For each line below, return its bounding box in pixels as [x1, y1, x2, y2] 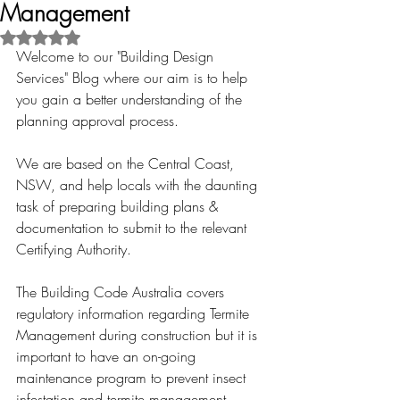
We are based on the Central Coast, [16, 154, 238, 173]
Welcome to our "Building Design [16, 46, 218, 66]
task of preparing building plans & [16, 196, 222, 216]
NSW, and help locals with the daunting [16, 175, 262, 195]
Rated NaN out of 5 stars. [39, 28, 190, 45]
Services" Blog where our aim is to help [16, 68, 252, 87]
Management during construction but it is [16, 325, 262, 345]
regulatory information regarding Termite [16, 304, 254, 323]
